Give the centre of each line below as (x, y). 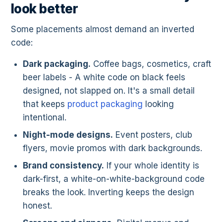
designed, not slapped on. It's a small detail (109, 91)
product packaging (105, 104)
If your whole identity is (152, 166)
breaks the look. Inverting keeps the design (109, 193)
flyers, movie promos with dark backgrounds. (112, 148)
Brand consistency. (63, 166)
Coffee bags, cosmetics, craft (151, 64)
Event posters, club (153, 135)
